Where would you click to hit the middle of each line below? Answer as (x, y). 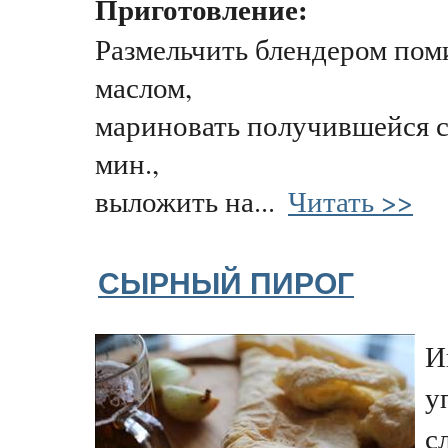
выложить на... (190, 201)
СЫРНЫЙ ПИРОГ (226, 283)
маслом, (143, 87)
